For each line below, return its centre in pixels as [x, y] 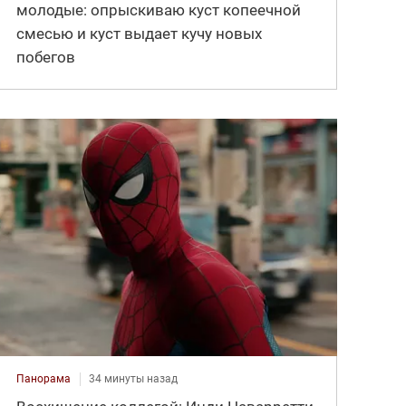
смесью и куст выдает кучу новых [140, 34]
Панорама [44, 379]
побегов [46, 58]
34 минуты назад [134, 379]
